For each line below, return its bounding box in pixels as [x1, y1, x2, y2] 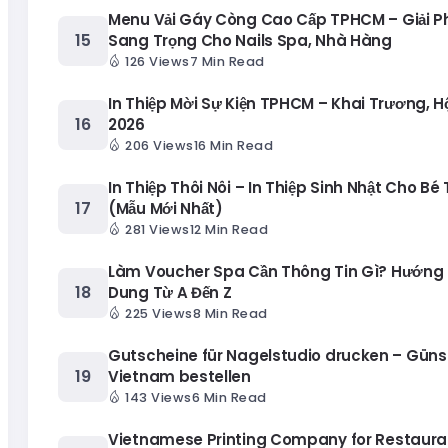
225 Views [125, 305, 193, 323]
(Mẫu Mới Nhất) [108, 198, 223, 220]
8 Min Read [192, 305, 268, 323]
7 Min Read [189, 53, 265, 71]
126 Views [125, 53, 190, 71]
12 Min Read [189, 221, 268, 239]
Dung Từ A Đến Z [108, 282, 232, 304]
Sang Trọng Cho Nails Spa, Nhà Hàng [108, 30, 392, 52]
